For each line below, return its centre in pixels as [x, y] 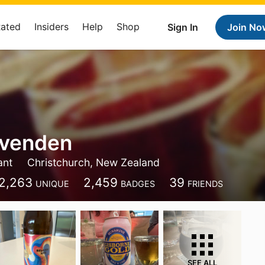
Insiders [51, 27]
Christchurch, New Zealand [94, 162]
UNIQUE [53, 184]
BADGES [138, 184]
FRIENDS [206, 184]
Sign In [183, 27]
